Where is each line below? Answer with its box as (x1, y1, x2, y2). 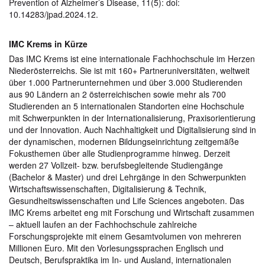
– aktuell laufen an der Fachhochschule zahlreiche (9, 218, 197, 230)
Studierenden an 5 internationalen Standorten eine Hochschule (9, 99, 244, 112)
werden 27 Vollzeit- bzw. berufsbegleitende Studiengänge (9, 159, 223, 171)
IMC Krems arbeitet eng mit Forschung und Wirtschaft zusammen (9, 206, 254, 218)
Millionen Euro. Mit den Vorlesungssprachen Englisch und (9, 241, 224, 254)
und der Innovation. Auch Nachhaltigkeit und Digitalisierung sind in (9, 123, 256, 135)
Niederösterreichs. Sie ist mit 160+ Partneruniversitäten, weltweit (9, 64, 250, 76)
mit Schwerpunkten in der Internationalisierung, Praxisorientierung (9, 111, 256, 124)
